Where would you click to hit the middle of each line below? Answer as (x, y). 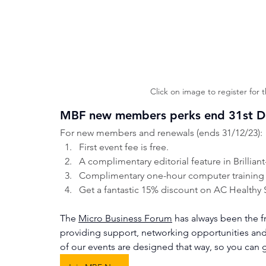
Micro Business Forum (125, 218)
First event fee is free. (124, 147)
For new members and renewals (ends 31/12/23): (161, 132)
